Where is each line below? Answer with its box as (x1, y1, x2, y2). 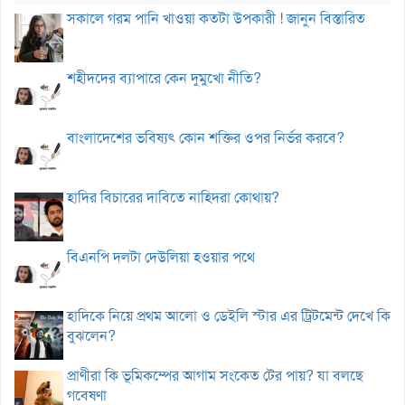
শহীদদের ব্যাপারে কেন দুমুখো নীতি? (67, 69, 261, 89)
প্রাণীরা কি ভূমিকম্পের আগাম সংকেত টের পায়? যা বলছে (67, 366, 363, 386)
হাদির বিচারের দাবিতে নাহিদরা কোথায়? (67, 187, 279, 207)
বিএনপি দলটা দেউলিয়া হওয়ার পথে (67, 247, 255, 267)
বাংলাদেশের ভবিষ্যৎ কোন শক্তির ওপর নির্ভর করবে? (67, 128, 344, 148)
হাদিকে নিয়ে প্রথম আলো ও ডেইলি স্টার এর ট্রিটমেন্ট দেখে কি (67, 306, 391, 326)
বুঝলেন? (67, 326, 116, 346)
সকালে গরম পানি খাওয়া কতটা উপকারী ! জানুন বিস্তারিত (67, 9, 365, 29)
